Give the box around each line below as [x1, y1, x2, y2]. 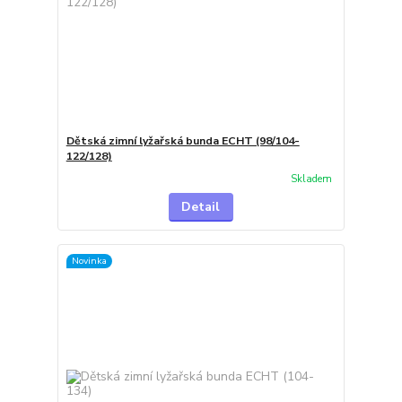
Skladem [290, 171, 332, 186]
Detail [181, 198, 221, 216]
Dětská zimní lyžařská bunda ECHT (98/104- [66, 133, 300, 148]
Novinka [71, 253, 107, 267]
